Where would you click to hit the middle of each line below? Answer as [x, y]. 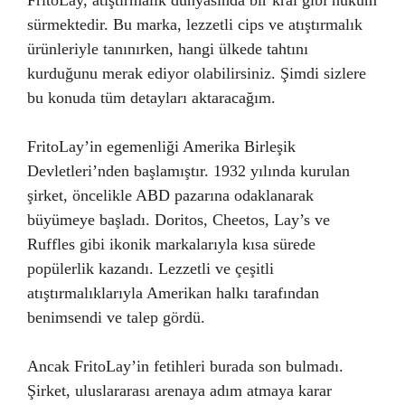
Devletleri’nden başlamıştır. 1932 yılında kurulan [188, 171]
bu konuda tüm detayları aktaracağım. [151, 98]
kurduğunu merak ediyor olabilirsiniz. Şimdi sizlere [197, 73]
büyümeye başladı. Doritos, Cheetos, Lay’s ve [179, 220]
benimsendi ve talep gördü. [116, 317]
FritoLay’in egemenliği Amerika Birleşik [161, 146]
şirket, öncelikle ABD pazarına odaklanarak [170, 195]
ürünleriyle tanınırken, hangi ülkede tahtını [168, 49]
